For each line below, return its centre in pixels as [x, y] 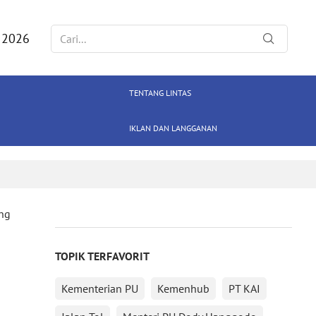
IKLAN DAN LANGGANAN [173, 128]
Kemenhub [183, 288]
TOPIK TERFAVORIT [102, 256]
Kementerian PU [99, 288]
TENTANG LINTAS [160, 93]
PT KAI [244, 288]
